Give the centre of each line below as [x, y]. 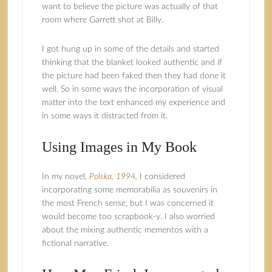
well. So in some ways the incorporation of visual [132, 89]
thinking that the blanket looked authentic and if [132, 63]
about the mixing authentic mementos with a [125, 230]
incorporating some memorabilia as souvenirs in [129, 190]
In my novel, [65, 177]
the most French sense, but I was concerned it [127, 203]
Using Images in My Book [119, 147]
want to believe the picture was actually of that [130, 7]
